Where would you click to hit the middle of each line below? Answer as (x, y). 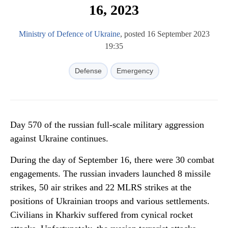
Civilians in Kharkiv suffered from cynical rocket (102, 215)
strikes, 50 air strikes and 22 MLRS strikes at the (101, 187)
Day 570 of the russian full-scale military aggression (107, 125)
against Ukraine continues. (59, 138)
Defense (88, 71)
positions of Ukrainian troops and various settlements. (110, 201)
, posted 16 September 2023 (165, 34)
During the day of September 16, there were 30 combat (112, 160)
